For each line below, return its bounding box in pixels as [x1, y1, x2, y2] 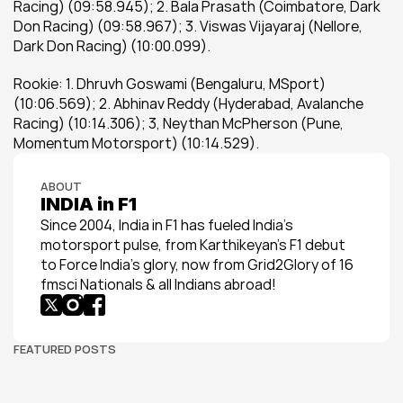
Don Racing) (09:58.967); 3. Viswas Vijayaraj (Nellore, [13, 16, 363, 36]
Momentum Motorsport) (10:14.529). [13, 133, 259, 153]
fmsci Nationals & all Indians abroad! [40, 274, 276, 294]
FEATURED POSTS [13, 341, 116, 357]
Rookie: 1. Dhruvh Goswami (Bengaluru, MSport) [13, 74, 326, 94]
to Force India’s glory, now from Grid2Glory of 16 [40, 255, 354, 274]
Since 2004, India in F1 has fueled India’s [40, 215, 293, 235]
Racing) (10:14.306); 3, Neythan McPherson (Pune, [13, 113, 344, 133]
